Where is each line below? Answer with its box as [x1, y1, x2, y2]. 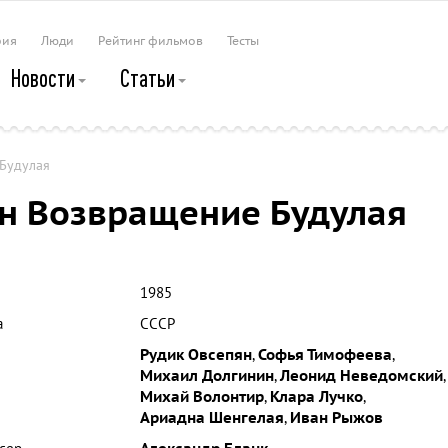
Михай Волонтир [139, 388, 264, 406]
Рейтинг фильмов [98, 34, 203, 48]
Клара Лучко [269, 388, 363, 406]
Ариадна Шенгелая [139, 409, 284, 427]
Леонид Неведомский [279, 367, 443, 385]
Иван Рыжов [289, 409, 383, 427]
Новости [10, 64, 79, 92]
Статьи [120, 64, 179, 92]
